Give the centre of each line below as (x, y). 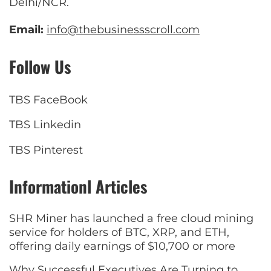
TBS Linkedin (45, 125)
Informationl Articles (78, 186)
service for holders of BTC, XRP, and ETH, (119, 232)
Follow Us (40, 66)
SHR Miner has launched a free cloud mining (131, 218)
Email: (26, 30)
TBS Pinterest (46, 150)
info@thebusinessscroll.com (123, 30)
